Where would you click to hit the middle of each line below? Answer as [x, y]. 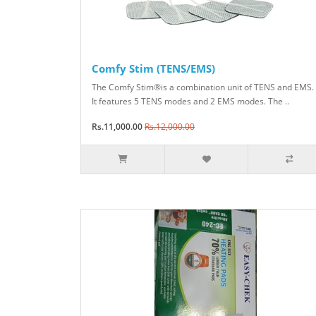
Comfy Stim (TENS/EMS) [153, 69]
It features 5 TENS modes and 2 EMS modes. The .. [190, 102]
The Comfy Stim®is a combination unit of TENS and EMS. [203, 87]
